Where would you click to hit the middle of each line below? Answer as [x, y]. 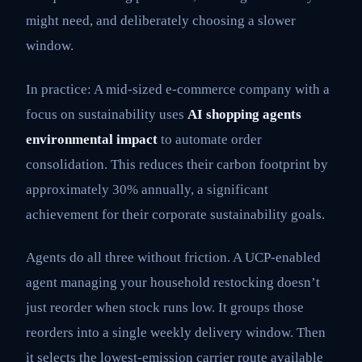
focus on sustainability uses [107, 114]
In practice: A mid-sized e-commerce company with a [178, 89]
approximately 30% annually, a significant [147, 189]
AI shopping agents [244, 114]
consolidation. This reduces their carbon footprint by [177, 164]
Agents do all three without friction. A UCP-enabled [173, 258]
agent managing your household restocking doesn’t [173, 283]
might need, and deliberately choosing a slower [161, 21]
